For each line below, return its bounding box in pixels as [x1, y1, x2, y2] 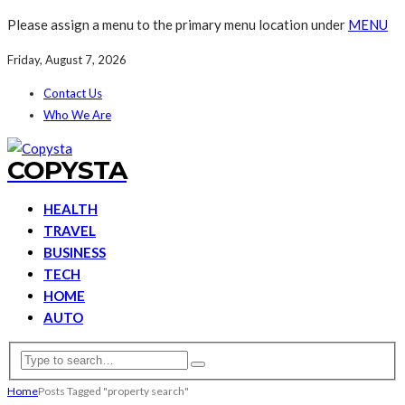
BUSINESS [43, 244, 106, 260]
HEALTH [43, 201, 98, 217]
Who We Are [43, 108, 111, 122]
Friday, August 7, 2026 [7, 52, 127, 67]
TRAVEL [43, 222, 96, 239]
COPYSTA [7, 155, 127, 185]
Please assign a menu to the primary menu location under [7, 16, 348, 33]
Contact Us [43, 86, 102, 100]
